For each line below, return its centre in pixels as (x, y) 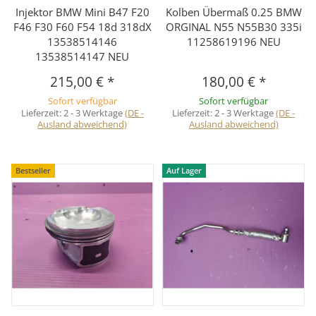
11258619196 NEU (233, 42)
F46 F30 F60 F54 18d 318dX (82, 27)
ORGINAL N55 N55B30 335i (233, 27)
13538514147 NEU (83, 57)
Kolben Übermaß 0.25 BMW (233, 12)
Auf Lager (184, 171)
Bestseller (34, 171)
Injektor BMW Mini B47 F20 (82, 12)
